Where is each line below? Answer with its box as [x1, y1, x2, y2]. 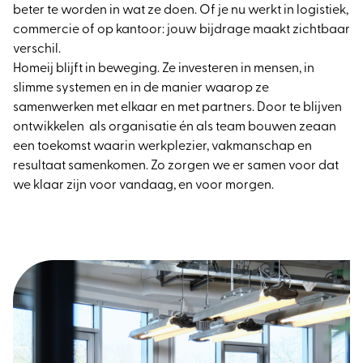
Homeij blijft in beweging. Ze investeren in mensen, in [13, 62, 314, 75]
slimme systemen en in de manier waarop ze [13, 81, 269, 95]
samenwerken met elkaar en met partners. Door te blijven [13, 100, 342, 114]
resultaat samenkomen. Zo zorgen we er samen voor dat [13, 159, 339, 173]
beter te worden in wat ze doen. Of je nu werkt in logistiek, [13, 3, 348, 17]
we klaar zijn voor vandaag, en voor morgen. [13, 178, 274, 192]
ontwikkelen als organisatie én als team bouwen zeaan [13, 120, 336, 134]
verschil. [13, 42, 61, 56]
